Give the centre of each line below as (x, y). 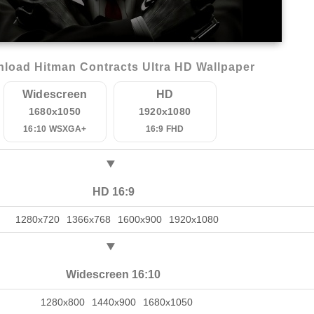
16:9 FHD (165, 129)
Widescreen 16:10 (113, 274)
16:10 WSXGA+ (55, 129)
